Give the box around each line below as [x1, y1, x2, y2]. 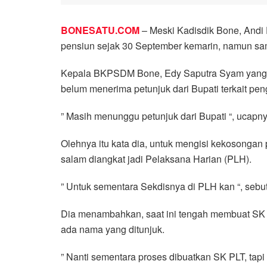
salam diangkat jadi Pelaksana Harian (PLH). [61, 152, 252, 166]
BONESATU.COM [61, 23, 139, 38]
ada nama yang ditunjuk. [61, 222, 164, 237]
